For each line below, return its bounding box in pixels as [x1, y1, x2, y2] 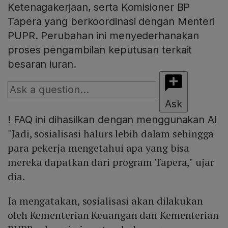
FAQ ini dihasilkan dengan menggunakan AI [10, 113, 217, 126]
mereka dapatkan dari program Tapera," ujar [8, 155, 214, 169]
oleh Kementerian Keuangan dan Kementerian [8, 208, 219, 222]
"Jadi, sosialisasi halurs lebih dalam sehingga [8, 127, 214, 141]
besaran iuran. [8, 58, 76, 71]
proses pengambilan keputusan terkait [8, 44, 192, 56]
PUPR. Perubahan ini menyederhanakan [8, 30, 199, 42]
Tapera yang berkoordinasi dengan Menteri [8, 15, 215, 28]
